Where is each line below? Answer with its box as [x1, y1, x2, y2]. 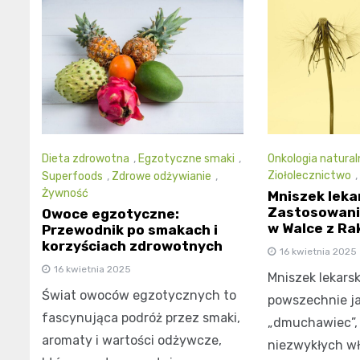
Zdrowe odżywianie [112, 169, 211, 183]
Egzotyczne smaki [138, 152, 235, 166]
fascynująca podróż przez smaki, [42, 310, 240, 325]
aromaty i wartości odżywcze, [42, 333, 222, 348]
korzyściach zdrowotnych [42, 238, 223, 254]
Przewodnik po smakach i [42, 222, 218, 238]
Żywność [42, 186, 88, 200]
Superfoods [42, 169, 103, 183]
